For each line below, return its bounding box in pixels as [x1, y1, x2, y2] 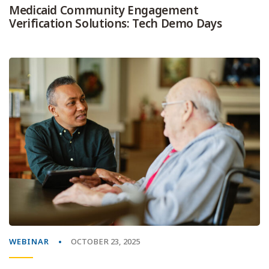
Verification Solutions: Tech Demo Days [9, 15, 222, 32]
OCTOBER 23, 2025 [71, 235, 140, 247]
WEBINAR [9, 235, 49, 247]
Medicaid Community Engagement [9, 2, 199, 19]
